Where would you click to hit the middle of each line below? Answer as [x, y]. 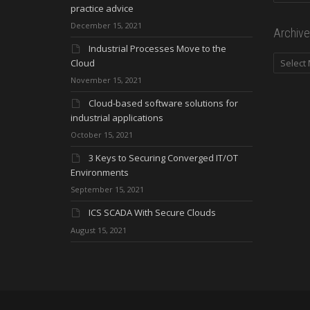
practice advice [102, 8]
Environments [100, 172]
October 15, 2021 [102, 134]
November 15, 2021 [106, 80]
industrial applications [117, 117]
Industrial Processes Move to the [157, 48]
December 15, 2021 [106, 25]
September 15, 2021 [107, 189]
